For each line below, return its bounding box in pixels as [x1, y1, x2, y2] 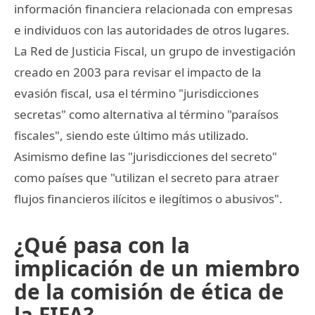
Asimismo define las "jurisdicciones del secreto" [14, 148, 277, 165]
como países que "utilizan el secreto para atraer [14, 169, 279, 186]
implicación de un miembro [14, 253, 300, 283]
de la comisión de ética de [14, 276, 284, 306]
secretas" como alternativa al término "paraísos [14, 105, 278, 122]
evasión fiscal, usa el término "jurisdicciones [14, 84, 259, 101]
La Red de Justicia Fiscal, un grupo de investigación [14, 42, 296, 59]
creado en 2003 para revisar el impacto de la [14, 63, 262, 80]
